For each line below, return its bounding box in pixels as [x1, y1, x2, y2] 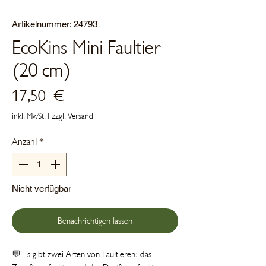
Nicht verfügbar [12, 183, 71, 194]
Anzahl [12, 135, 37, 148]
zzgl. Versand [52, 110, 93, 121]
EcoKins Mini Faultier [12, 36, 160, 59]
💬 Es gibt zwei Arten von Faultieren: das [12, 248, 151, 259]
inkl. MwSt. [12, 110, 46, 121]
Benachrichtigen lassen [58, 215, 132, 226]
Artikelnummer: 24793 [12, 18, 97, 29]
